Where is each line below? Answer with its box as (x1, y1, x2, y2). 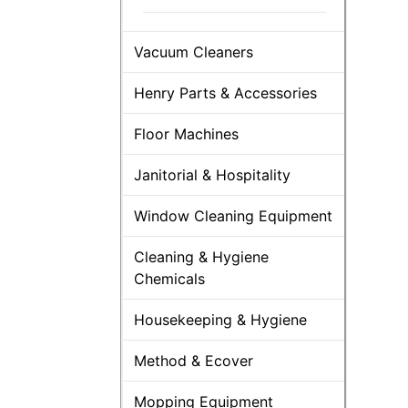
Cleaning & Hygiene (134, 247, 269, 266)
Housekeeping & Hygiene (134, 310, 307, 329)
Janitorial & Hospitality (134, 165, 291, 184)
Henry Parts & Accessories (134, 83, 317, 102)
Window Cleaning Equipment (134, 206, 332, 225)
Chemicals (134, 269, 205, 288)
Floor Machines (134, 124, 239, 143)
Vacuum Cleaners (134, 42, 253, 61)
